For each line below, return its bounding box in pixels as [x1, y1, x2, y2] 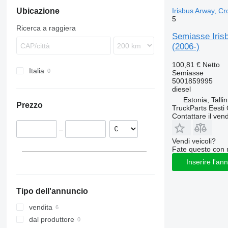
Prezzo [16, 101, 43, 109]
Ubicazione [16, 7, 60, 15]
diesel [172, 84, 191, 93]
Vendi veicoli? [172, 136, 216, 145]
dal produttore [28, 215, 74, 224]
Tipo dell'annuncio [16, 187, 88, 196]
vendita [28, 203, 52, 212]
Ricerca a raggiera [16, 24, 76, 32]
